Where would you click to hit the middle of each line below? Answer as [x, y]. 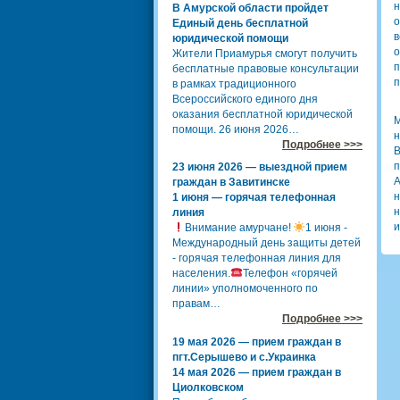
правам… [196, 304]
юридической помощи [230, 38]
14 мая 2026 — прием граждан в [257, 372]
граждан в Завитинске [231, 182]
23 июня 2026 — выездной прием [260, 167]
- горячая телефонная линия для [257, 258]
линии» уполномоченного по [245, 288]
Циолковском [208, 387]
